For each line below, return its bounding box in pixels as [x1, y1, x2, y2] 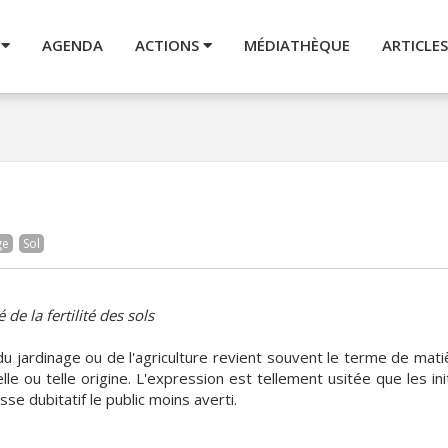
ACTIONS [134, 35, 203, 55]
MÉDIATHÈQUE [243, 35, 350, 55]
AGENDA [41, 35, 103, 55]
